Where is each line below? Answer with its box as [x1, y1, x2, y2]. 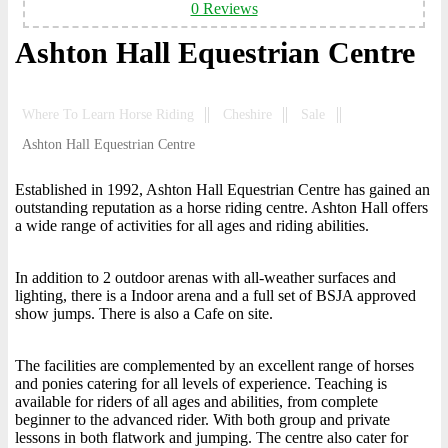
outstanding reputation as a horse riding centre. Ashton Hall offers [15, 199, 428, 216]
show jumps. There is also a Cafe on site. [15, 305, 273, 322]
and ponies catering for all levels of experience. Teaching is [15, 375, 387, 392]
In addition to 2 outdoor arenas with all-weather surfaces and [15, 269, 396, 286]
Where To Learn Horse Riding [22, 107, 194, 122]
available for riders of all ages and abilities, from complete [15, 393, 378, 410]
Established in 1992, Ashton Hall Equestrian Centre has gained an [15, 181, 430, 198]
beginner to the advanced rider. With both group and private [15, 411, 390, 428]
